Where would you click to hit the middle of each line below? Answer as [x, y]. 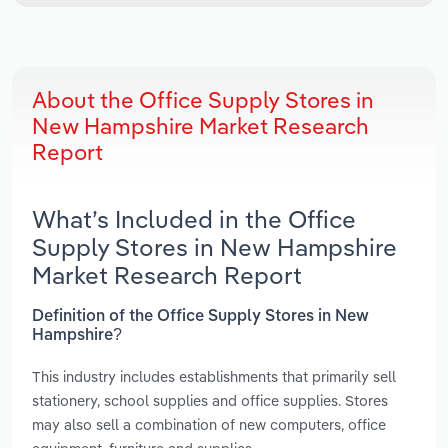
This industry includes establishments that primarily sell [214, 376]
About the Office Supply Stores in [203, 100]
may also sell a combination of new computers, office [209, 424]
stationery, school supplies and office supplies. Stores [210, 400]
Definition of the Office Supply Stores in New [200, 316]
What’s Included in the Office [194, 219]
